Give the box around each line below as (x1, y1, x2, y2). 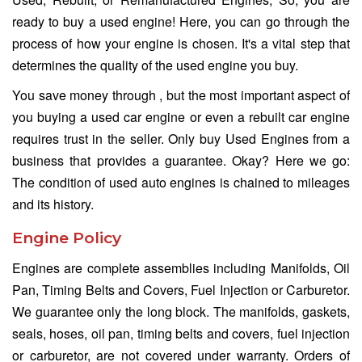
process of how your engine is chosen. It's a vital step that (12, 33, 350, 53)
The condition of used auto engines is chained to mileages (12, 172, 350, 192)
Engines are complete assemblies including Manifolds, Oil (12, 258, 350, 277)
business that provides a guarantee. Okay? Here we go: (12, 150, 350, 170)
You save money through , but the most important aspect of (12, 85, 350, 104)
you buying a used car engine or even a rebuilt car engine (12, 107, 350, 126)
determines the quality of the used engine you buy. (12, 55, 298, 74)
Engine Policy (12, 227, 121, 247)
